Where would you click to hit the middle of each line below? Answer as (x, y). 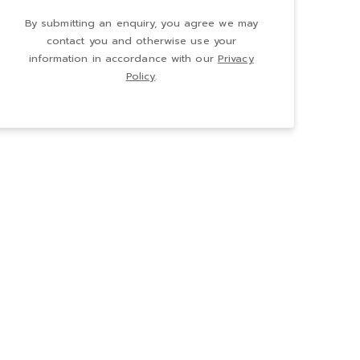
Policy (141, 76)
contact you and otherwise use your (141, 41)
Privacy (235, 59)
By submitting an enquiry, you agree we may (141, 23)
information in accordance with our (123, 59)
